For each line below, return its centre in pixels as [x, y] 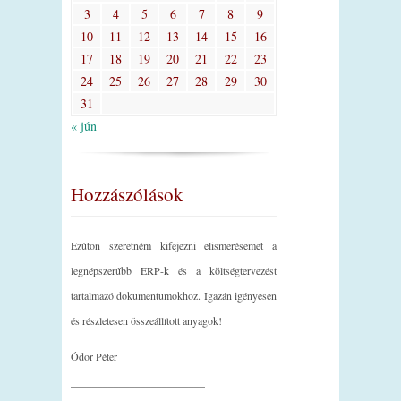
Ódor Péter [94, 356]
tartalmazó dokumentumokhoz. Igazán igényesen [174, 295]
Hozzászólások [127, 195]
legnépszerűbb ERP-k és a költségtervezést [174, 270]
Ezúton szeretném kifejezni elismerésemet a [174, 245]
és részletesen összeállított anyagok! [146, 320]
